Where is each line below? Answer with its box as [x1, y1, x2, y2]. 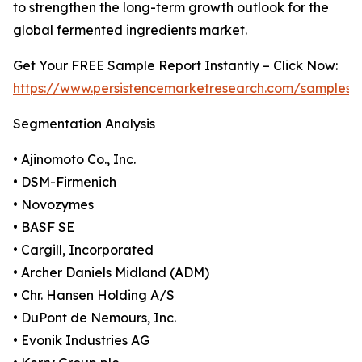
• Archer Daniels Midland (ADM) [13, 264, 209, 281]
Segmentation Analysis [13, 116, 155, 133]
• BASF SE [13, 219, 74, 236]
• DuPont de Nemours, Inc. [13, 309, 176, 326]
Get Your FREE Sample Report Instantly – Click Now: [13, 57, 338, 74]
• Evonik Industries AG [13, 332, 149, 349]
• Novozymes [13, 196, 94, 213]
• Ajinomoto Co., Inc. [13, 151, 136, 168]
